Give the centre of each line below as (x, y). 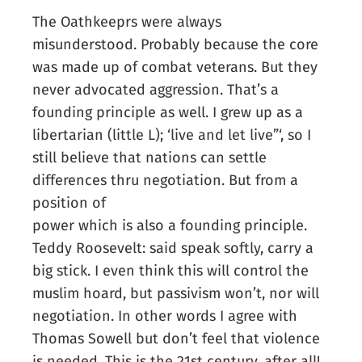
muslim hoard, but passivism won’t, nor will (176, 294)
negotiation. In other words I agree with (165, 316)
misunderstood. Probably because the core (176, 45)
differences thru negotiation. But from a (166, 181)
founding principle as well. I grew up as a (168, 113)
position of (69, 203)
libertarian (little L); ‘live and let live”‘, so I (172, 135)
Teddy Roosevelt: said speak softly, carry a (173, 248)
